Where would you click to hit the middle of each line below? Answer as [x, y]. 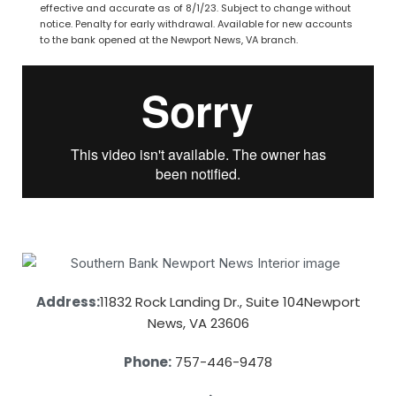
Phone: [148, 362]
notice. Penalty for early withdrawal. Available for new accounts [196, 24]
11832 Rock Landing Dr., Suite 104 [202, 301]
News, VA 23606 [198, 323]
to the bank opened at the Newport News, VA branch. [169, 40]
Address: [68, 301]
